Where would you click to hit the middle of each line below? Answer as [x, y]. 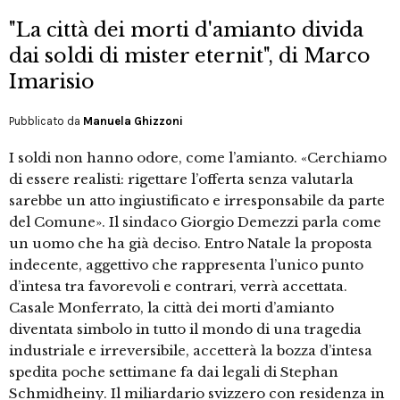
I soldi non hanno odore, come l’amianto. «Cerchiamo [198, 158]
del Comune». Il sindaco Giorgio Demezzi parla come [195, 222]
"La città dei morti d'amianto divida [186, 30]
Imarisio [52, 82]
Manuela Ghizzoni [133, 121]
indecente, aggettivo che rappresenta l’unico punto [186, 265]
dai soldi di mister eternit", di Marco [190, 56]
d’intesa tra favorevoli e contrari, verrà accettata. [178, 287]
